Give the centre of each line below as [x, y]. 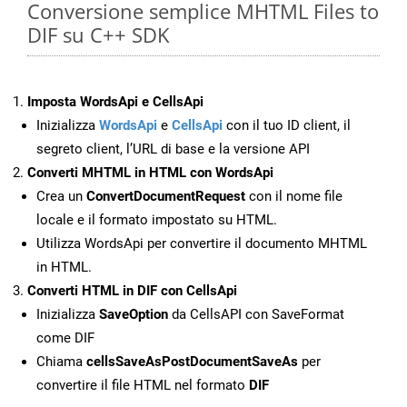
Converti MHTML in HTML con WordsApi [150, 173]
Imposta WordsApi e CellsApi [115, 102]
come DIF [65, 338]
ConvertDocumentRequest [166, 197]
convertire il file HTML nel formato [143, 386]
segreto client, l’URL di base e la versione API [173, 149]
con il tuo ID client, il [287, 126]
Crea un [61, 197]
